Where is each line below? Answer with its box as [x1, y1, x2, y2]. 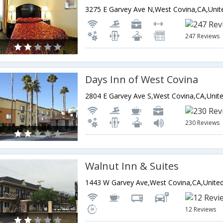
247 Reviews [185, 32, 220, 40]
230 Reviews [185, 118, 220, 127]
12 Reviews [185, 205, 217, 214]
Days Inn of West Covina [85, 73, 199, 86]
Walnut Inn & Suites [85, 159, 179, 173]
